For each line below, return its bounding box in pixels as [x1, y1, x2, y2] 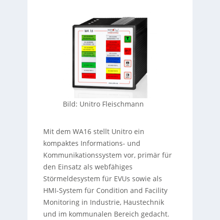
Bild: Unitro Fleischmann [62, 99, 144, 109]
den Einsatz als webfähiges [43, 162, 133, 171]
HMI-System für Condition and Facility [43, 185, 167, 195]
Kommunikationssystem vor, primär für [43, 150, 172, 160]
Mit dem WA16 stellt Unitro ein [43, 126, 144, 136]
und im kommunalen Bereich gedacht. [43, 209, 169, 219]
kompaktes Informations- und [43, 138, 140, 148]
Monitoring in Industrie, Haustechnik [43, 197, 164, 207]
